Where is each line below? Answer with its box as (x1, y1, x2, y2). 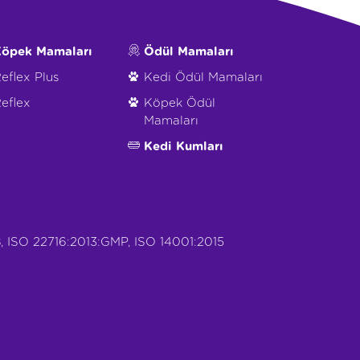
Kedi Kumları (143, 140, 223, 153)
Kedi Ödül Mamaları (143, 71, 263, 84)
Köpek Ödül (143, 96, 215, 109)
